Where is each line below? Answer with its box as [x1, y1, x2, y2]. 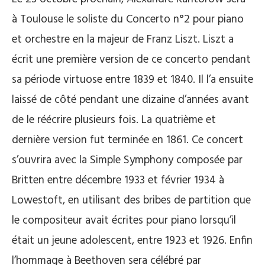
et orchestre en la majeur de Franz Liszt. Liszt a [12, 30, 234, 49]
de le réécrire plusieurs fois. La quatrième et [12, 111, 216, 129]
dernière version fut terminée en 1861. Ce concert [12, 131, 243, 149]
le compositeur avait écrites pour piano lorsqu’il [12, 211, 236, 230]
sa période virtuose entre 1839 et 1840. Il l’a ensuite [12, 70, 253, 89]
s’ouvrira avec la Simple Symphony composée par [12, 151, 243, 169]
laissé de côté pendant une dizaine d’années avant [12, 91, 249, 109]
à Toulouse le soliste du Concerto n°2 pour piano [12, 10, 244, 28]
